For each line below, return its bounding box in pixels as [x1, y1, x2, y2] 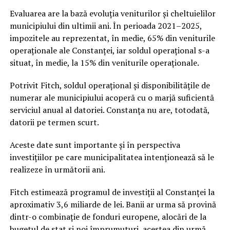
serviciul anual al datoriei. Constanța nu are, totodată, [9, 104, 209, 116]
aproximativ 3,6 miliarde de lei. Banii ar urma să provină [9, 199, 216, 210]
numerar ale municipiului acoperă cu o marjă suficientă [9, 92, 214, 104]
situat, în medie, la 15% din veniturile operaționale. [9, 57, 199, 69]
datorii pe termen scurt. [9, 117, 99, 128]
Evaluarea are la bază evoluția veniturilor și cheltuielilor [9, 8, 216, 20]
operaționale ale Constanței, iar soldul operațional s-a [9, 45, 209, 56]
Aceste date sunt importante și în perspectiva [9, 139, 180, 151]
